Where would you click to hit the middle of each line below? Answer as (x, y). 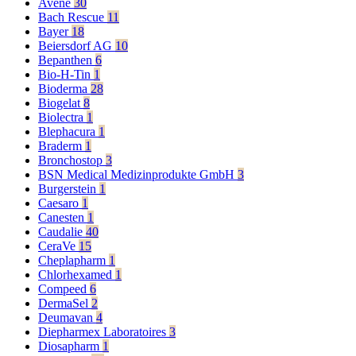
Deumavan (67, 318)
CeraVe (58, 246)
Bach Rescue (73, 17)
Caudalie (62, 232)
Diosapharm (70, 346)
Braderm (62, 146)
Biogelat (61, 103)
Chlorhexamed (77, 275)
